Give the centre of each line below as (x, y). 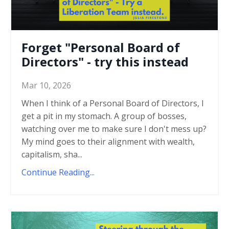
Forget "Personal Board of (101, 47)
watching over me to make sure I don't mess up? (114, 129)
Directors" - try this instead (105, 61)
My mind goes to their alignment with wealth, (108, 141)
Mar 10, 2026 (46, 85)
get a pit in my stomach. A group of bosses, (104, 116)
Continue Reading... (58, 172)
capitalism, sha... (52, 154)
